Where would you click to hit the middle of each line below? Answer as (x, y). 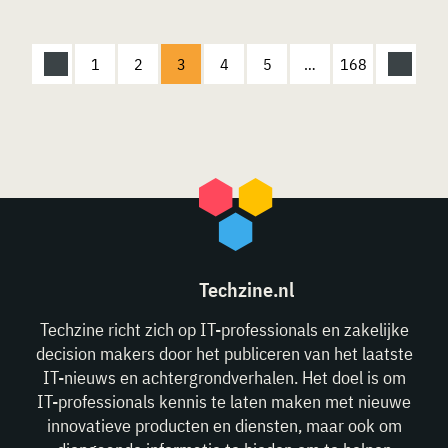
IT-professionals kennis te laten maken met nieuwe (224, 401)
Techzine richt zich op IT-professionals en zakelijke (224, 329)
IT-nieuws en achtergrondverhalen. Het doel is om (224, 377)
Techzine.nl (246, 289)
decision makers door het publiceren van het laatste (224, 353)
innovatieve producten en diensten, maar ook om (224, 425)
